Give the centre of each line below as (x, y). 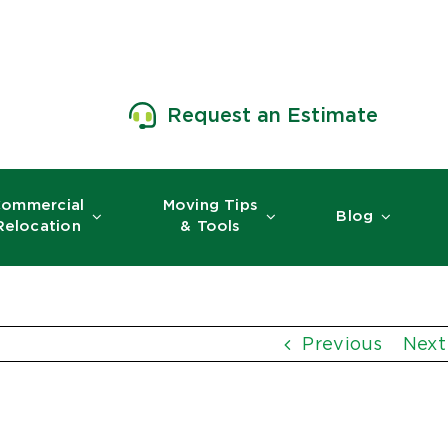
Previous (342, 344)
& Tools (210, 226)
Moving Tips (210, 205)
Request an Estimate (273, 115)
